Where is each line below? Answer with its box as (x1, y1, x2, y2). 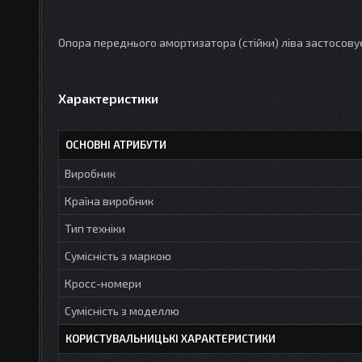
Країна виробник (65, 193, 154, 208)
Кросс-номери (65, 276, 141, 290)
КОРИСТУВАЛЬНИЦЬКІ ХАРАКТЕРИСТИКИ (65, 331, 276, 345)
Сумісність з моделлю (65, 303, 179, 318)
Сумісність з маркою (65, 248, 171, 263)
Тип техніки (65, 221, 125, 235)
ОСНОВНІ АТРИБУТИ (65, 137, 166, 151)
